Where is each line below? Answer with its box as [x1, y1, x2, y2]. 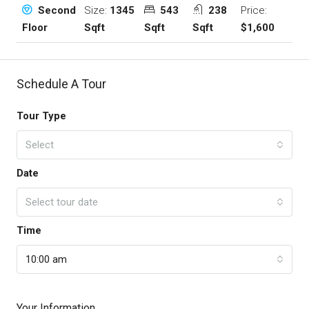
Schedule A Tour [17, 77, 106, 92]
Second [35, 4, 76, 17]
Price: [240, 3, 267, 17]
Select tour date [26, 196, 98, 209]
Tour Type [17, 110, 66, 123]
